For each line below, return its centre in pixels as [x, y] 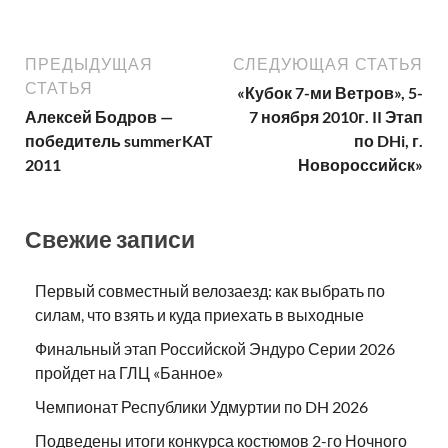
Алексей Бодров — [99, 116]
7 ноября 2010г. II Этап [336, 116]
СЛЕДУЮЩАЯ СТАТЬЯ [328, 63]
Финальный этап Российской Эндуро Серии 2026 [215, 349]
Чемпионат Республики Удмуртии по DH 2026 [201, 407]
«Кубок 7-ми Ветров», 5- [330, 92]
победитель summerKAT [119, 140]
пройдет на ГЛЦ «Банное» [129, 373]
